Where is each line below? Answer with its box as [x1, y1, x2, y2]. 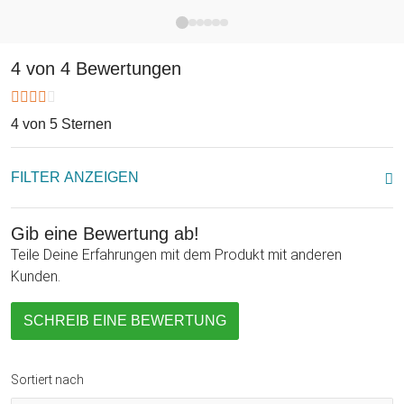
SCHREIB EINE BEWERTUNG [23, 312, 226, 328]
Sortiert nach [11, 372, 84, 387]
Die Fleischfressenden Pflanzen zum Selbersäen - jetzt [11, 13, 351, 31]
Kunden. [11, 267, 60, 285]
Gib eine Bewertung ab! [11, 223, 199, 243]
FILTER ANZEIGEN [11, 169, 139, 185]
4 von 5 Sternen [11, 115, 112, 132]
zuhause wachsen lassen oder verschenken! [11, 34, 291, 52]
